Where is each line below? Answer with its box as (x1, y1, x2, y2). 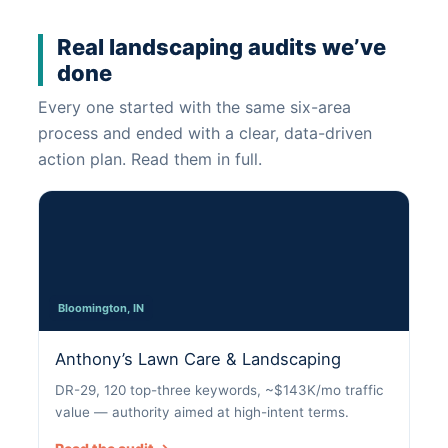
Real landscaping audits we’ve (57, 34, 386, 61)
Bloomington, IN (58, 301, 144, 316)
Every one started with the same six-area (38, 97, 351, 118)
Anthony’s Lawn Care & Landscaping (55, 349, 341, 370)
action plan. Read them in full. (38, 149, 262, 170)
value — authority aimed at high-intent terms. (55, 404, 349, 421)
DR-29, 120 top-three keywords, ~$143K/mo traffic (55, 382, 384, 399)
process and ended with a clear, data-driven (38, 123, 372, 144)
